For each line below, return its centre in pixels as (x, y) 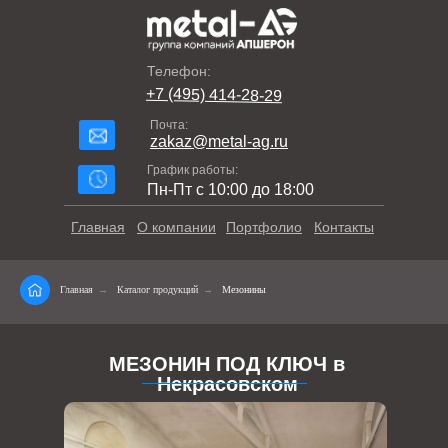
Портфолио (264, 227)
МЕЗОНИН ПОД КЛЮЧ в (227, 364)
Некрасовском (227, 384)
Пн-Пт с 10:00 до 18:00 (230, 189)
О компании (176, 227)
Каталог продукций (157, 289)
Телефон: (179, 71)
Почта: (169, 125)
